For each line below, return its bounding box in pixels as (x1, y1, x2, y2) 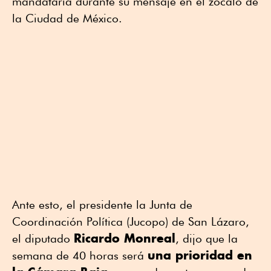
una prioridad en (148, 247, 252, 263)
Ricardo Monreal (74, 230, 175, 246)
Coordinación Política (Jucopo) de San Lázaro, (12, 215, 249, 229)
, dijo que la (175, 232, 238, 246)
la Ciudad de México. (12, 11, 122, 25)
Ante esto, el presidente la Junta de (12, 198, 192, 212)
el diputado (12, 232, 74, 246)
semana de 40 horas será (12, 249, 148, 263)
